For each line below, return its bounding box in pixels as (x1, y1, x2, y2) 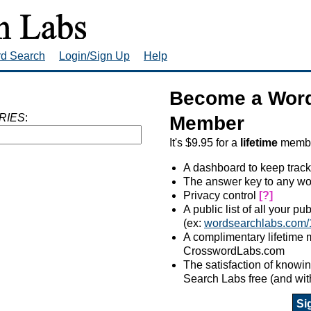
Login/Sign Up (59, 49, 130, 62)
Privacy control (183, 189, 259, 201)
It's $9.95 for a (169, 136, 240, 149)
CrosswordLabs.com (183, 244, 285, 257)
